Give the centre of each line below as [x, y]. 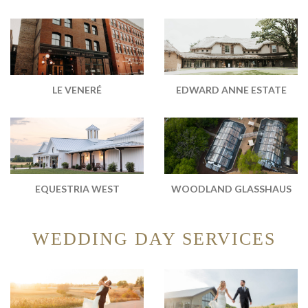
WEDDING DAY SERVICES [154, 239]
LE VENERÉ [77, 90]
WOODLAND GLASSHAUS [231, 189]
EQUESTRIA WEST [77, 189]
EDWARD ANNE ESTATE [231, 90]
